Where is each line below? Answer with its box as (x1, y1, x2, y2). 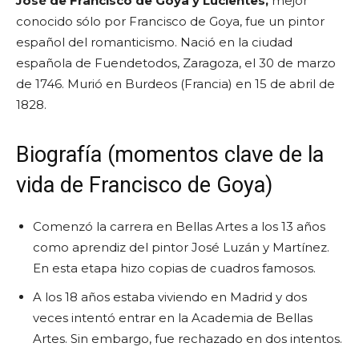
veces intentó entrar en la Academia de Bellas (33, 309, 313, 325)
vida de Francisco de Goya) (16, 171, 272, 198)
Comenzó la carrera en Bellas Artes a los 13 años (33, 218, 325, 234)
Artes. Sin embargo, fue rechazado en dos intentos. (33, 330, 342, 346)
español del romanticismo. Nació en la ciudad (16, 34, 292, 50)
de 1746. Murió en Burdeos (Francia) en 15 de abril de (16, 75, 335, 91)
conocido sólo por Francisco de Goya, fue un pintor (16, 13, 325, 29)
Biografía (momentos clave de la (16, 141, 324, 167)
